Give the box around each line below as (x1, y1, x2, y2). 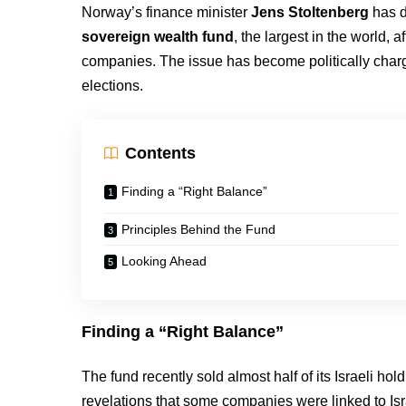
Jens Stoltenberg (251, 5, 370, 20)
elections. (82, 78, 144, 93)
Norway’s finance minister (82, 5, 252, 20)
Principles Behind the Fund (121, 222, 276, 237)
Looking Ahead (121, 254, 208, 268)
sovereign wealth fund (82, 29, 235, 44)
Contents (125, 143, 197, 162)
